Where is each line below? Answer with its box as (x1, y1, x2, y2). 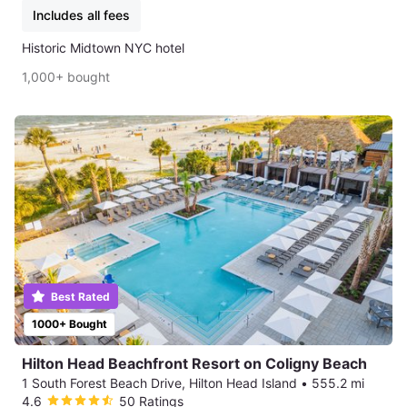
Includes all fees (33, 7, 130, 24)
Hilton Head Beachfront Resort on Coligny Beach (22, 353, 367, 372)
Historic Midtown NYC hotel (22, 40, 184, 56)
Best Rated (48, 289, 110, 303)
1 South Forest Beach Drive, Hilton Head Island (22, 374, 297, 391)
